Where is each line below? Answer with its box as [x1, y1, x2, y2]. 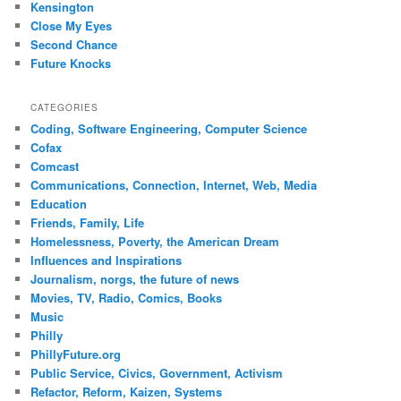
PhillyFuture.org [30, 346, 122, 363]
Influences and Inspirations [30, 252, 183, 269]
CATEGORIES [30, 101, 99, 115]
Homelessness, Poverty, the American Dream [30, 233, 280, 251]
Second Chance [30, 35, 118, 53]
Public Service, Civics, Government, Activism [30, 364, 284, 382]
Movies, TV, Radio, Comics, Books [30, 289, 223, 307]
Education [30, 195, 88, 213]
